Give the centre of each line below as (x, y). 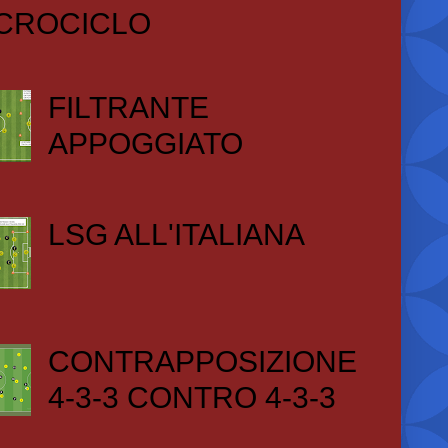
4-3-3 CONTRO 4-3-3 (191, 397)
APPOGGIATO (145, 143)
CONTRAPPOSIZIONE (202, 361)
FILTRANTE (128, 107)
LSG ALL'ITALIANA (176, 234)
